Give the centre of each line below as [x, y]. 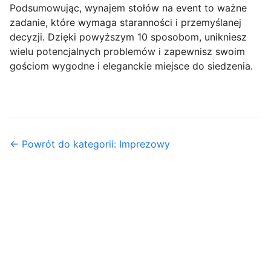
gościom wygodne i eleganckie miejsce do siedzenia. [131, 66]
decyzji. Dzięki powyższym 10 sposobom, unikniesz [128, 37]
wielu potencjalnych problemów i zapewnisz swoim [127, 52]
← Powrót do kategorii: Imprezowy [90, 144]
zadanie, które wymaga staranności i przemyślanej [126, 23]
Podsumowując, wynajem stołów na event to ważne [128, 8]
